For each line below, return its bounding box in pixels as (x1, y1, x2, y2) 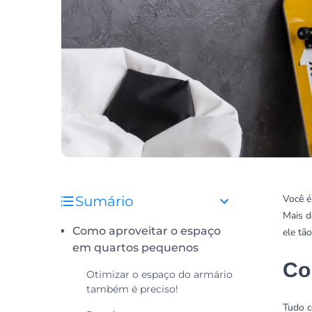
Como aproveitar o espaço (72, 224, 221, 237)
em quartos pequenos (72, 241, 198, 254)
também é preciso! (86, 283, 178, 295)
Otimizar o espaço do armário (86, 268, 233, 281)
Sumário (75, 193, 134, 210)
